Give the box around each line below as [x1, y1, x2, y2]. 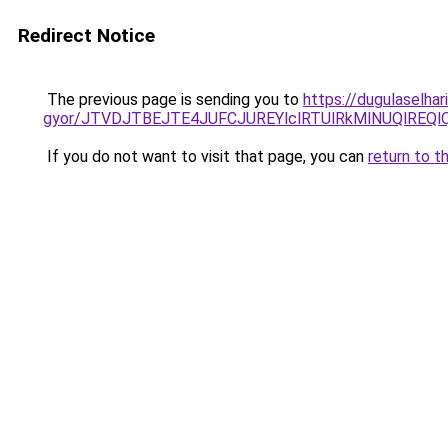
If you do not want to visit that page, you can [43, 147, 368, 166]
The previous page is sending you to [43, 90, 303, 109]
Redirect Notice [18, 24, 155, 47]
